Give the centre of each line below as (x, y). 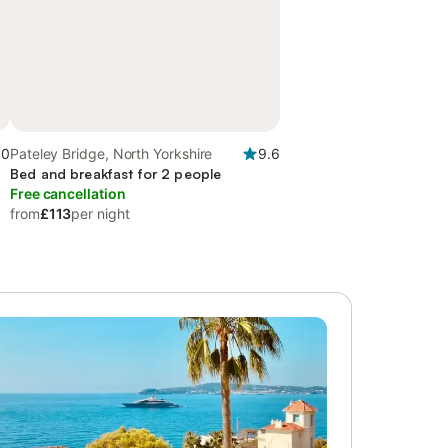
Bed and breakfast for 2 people (116, 173)
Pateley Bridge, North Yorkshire (111, 153)
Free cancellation (68, 193)
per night (100, 213)
